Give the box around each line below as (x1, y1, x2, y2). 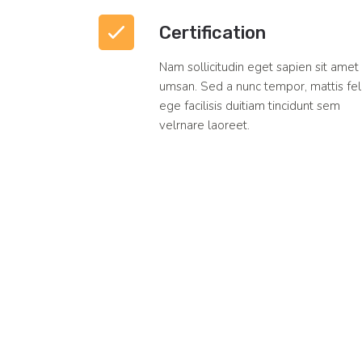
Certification (159, 22, 266, 44)
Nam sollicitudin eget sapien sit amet (159, 59, 359, 76)
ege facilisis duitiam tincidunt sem (159, 98, 340, 115)
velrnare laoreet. (159, 117, 250, 134)
